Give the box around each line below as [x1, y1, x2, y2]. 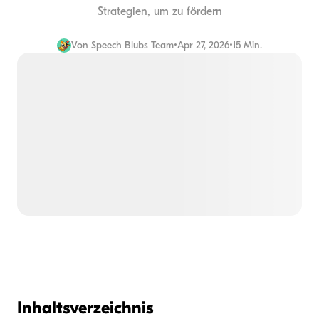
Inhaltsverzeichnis [17, 297, 153, 318]
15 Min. [233, 39, 262, 51]
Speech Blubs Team [91, 39, 174, 51]
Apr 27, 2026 [177, 39, 229, 51]
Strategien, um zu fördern [97, 5, 222, 18]
